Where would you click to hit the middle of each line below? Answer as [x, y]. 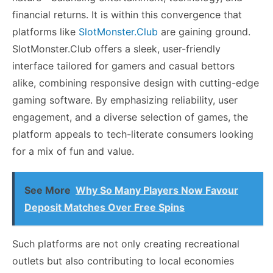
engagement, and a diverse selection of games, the [130, 117]
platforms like [44, 31]
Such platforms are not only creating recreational [126, 243]
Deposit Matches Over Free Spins [105, 207]
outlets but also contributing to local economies [123, 261]
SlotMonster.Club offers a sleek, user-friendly [116, 48]
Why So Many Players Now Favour [157, 190]
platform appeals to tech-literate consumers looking [133, 134]
